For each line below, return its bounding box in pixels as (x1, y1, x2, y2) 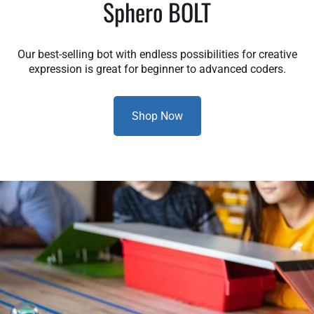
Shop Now (131, 109, 183, 123)
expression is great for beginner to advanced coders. (28, 62, 286, 76)
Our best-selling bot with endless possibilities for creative (17, 47, 297, 61)
